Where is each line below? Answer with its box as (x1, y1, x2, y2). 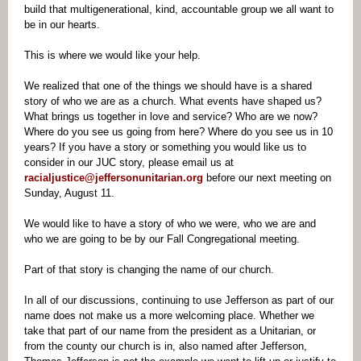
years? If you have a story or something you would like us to (24, 141, 306, 153)
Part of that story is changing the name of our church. (24, 263, 277, 276)
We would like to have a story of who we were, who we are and (24, 218, 316, 230)
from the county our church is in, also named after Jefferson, (24, 340, 307, 352)
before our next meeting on (203, 172, 331, 184)
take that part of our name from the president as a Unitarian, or (24, 325, 316, 337)
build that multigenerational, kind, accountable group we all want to (24, 3, 334, 15)
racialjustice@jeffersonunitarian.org (24, 172, 203, 184)
